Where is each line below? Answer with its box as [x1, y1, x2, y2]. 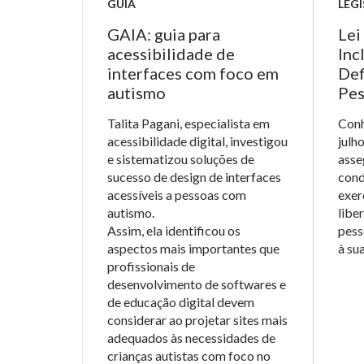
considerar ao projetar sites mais [107, 312, 288, 327]
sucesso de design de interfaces [107, 169, 281, 184]
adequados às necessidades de [107, 330, 275, 345]
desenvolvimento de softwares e [107, 276, 286, 292]
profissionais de [107, 258, 195, 274]
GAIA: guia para [107, 24, 220, 44]
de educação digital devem [107, 294, 254, 310]
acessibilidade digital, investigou [107, 133, 288, 149]
